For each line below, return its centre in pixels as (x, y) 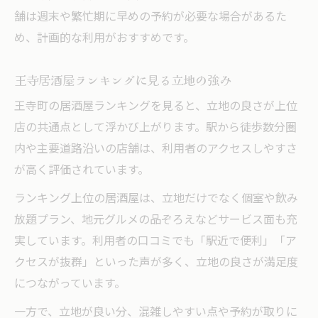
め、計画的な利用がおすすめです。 (104, 38)
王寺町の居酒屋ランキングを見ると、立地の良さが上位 (156, 106)
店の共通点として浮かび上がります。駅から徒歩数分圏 (155, 128)
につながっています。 (70, 284)
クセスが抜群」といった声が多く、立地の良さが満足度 (156, 263)
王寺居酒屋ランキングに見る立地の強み (123, 79)
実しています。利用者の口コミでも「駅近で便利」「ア (155, 241)
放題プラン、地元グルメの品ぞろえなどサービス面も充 (156, 220)
